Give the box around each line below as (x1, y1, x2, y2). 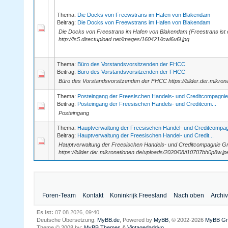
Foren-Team (42, 192, 76, 199)
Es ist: (36, 209, 53, 215)
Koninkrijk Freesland (109, 192, 167, 199)
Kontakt (82, 192, 103, 199)
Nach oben (173, 192, 204, 199)
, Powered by (119, 217, 154, 223)
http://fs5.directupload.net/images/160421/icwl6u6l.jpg (58, 36, 189, 42)
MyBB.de (97, 217, 120, 223)
